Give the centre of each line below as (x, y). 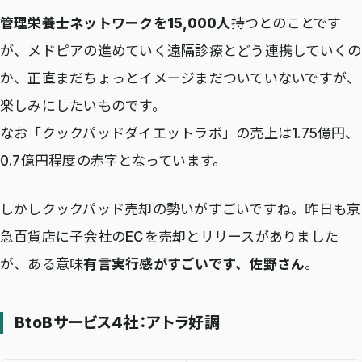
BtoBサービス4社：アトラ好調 (118, 323)
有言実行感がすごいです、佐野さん (194, 264)
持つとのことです (286, 24)
